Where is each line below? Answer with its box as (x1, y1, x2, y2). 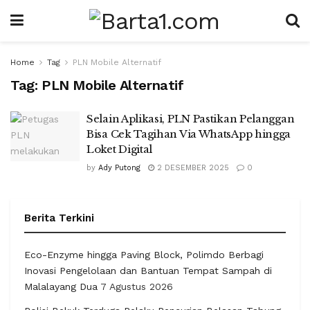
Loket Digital (86, 143, 153, 156)
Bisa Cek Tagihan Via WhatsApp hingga (86, 127, 291, 140)
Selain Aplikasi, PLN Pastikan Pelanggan (86, 112, 295, 125)
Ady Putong (98, 163, 140, 172)
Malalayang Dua (24, 281, 98, 292)
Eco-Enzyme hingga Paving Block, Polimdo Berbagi (24, 249, 264, 260)
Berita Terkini (24, 212, 94, 224)
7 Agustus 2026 (100, 281, 173, 292)
